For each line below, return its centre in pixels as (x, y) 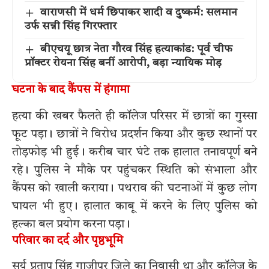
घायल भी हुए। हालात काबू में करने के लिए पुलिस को (134, 206)
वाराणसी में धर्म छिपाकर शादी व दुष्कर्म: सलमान (138, 13)
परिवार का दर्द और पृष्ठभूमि (68, 241)
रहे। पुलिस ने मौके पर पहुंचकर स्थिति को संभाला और (134, 170)
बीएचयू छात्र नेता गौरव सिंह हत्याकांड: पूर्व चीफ (136, 50)
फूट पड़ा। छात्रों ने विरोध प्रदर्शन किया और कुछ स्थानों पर (134, 134)
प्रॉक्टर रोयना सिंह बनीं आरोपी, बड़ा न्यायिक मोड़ (123, 63)
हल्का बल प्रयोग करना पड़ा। (71, 224)
